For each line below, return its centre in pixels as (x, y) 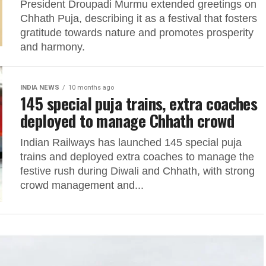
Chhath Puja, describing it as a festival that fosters (139, 18)
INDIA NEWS (40, 88)
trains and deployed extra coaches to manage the (137, 157)
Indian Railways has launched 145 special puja (131, 142)
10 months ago (91, 88)
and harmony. (53, 47)
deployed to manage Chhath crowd (127, 121)
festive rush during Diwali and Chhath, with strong (137, 171)
